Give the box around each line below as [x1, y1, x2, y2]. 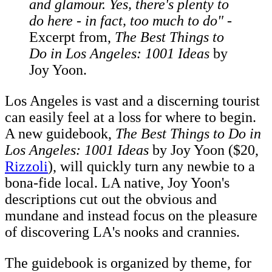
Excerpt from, [29, 29, 115, 46]
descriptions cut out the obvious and [5, 191, 217, 208]
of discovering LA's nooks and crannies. [5, 224, 240, 240]
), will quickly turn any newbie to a [48, 158, 255, 175]
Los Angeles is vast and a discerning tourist [5, 93, 260, 109]
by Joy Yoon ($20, [149, 142, 259, 158]
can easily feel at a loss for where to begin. [5, 109, 256, 126]
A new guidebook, [5, 126, 115, 142]
